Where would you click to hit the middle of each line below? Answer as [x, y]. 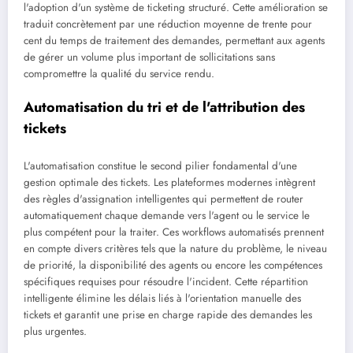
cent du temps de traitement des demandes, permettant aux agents [174, 40]
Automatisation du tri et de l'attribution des [164, 108]
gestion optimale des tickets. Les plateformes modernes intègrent [169, 182]
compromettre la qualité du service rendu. [119, 73]
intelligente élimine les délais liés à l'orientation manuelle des [162, 298]
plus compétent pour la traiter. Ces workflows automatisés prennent [174, 232]
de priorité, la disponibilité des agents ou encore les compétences [173, 265]
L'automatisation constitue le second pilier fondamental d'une [160, 165]
